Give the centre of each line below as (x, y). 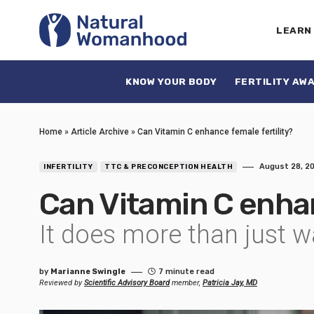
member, (186, 283)
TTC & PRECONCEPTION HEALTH (169, 167)
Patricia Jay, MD (230, 283)
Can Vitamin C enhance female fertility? (215, 132)
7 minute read (186, 272)
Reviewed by (62, 283)
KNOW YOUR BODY (171, 81)
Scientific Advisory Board (127, 283)
